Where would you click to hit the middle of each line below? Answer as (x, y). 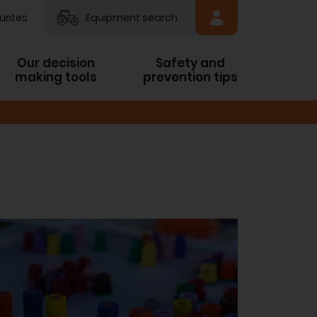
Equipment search (132, 18)
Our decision (56, 63)
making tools (56, 77)
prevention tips (190, 77)
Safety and (190, 63)
